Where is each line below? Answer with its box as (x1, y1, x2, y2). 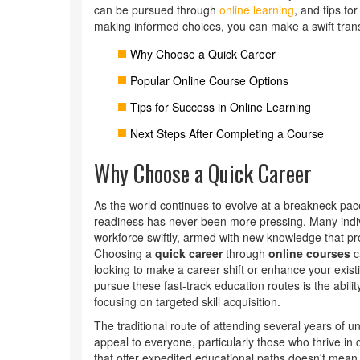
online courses (268, 245, 350, 261)
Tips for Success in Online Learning (130, 99, 311, 115)
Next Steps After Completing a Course (130, 125, 324, 141)
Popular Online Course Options (130, 72, 288, 88)
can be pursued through (94, 2, 219, 18)
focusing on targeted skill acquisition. (94, 293, 280, 309)
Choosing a (94, 245, 155, 261)
